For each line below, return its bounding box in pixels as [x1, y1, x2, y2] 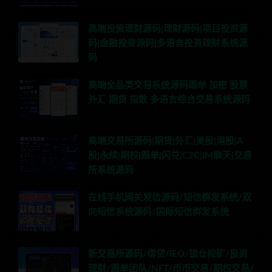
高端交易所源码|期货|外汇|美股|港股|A [88, 137, 243, 146]
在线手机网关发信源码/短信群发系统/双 [88, 192, 251, 202]
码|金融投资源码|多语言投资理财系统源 [88, 38, 248, 48]
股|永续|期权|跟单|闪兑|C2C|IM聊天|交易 [88, 151, 252, 161]
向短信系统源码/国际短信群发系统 [88, 207, 229, 217]
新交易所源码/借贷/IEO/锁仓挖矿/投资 [88, 249, 248, 259]
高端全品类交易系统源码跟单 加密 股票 [88, 80, 248, 90]
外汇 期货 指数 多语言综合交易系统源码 [88, 95, 250, 104]
